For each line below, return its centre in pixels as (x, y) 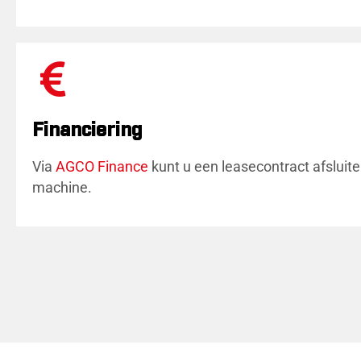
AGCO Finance (102, 167)
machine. (62, 188)
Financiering (87, 131)
